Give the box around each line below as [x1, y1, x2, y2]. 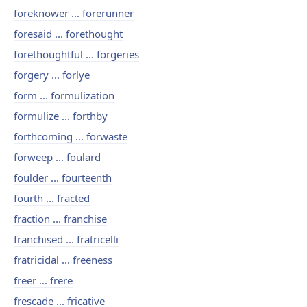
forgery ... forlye [14, 68, 90, 82]
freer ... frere [14, 273, 73, 287]
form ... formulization [14, 88, 114, 102]
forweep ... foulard [14, 150, 101, 164]
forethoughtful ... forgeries [14, 47, 139, 61]
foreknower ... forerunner [14, 6, 134, 20]
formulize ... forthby [14, 109, 108, 123]
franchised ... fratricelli [14, 232, 119, 246]
